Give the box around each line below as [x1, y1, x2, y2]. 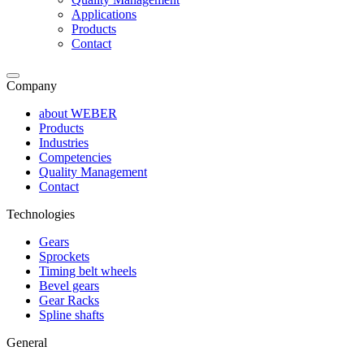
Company [6, 79, 57, 93]
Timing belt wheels [39, 264, 136, 278]
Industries [39, 136, 89, 149]
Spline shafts [39, 308, 104, 322]
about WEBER [39, 106, 117, 120]
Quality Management [39, 165, 147, 179]
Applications [71, 7, 136, 21]
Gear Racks [39, 293, 99, 307]
